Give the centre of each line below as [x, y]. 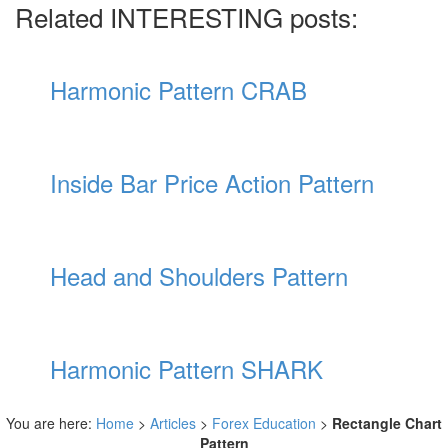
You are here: [51, 422]
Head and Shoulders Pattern [199, 275]
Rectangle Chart [387, 422]
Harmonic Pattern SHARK [187, 368]
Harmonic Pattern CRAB [179, 89]
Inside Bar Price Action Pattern [212, 182]
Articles [173, 422]
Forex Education [264, 422]
